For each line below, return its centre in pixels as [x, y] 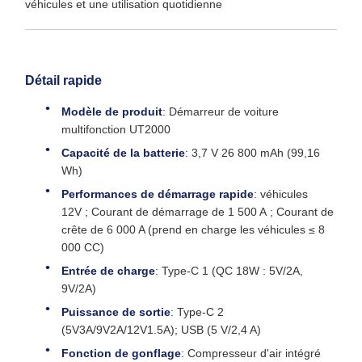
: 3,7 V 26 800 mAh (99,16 [253, 153]
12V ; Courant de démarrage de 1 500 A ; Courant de [198, 212]
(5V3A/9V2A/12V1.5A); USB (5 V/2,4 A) [161, 330]
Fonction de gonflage [121, 353]
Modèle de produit [112, 112]
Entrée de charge [108, 271]
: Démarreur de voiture [221, 112]
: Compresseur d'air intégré [251, 353]
